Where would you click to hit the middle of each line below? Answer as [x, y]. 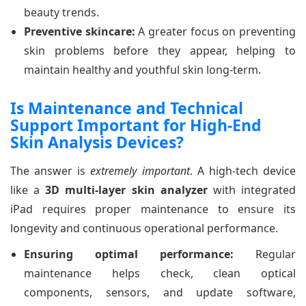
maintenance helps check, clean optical [160, 273]
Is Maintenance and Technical [127, 108]
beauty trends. [61, 12]
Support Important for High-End [136, 125]
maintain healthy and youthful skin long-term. [142, 69]
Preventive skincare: [80, 31]
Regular [265, 254]
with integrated [252, 190]
